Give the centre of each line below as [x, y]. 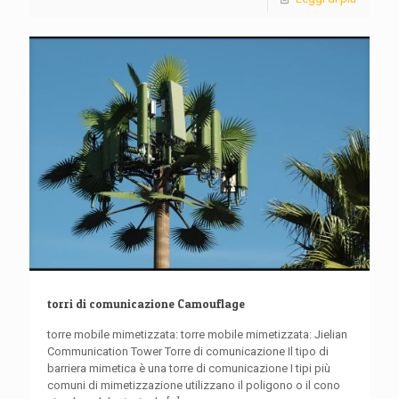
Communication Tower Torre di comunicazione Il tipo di [188, 351]
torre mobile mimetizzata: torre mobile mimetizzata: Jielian [197, 334]
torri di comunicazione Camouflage [146, 303]
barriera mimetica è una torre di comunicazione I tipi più [189, 368]
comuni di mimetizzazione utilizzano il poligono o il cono [194, 385]
